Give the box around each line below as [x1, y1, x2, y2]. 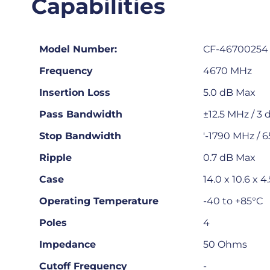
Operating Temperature [39, 195, 159, 207]
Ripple [39, 152, 72, 164]
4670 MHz [203, 65, 253, 77]
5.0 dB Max [203, 87, 256, 99]
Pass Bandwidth [39, 108, 122, 121]
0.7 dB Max [203, 152, 256, 164]
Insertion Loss [39, 87, 110, 99]
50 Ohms [203, 239, 248, 251]
